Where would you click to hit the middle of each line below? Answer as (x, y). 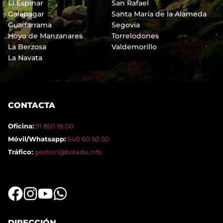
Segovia (126, 25)
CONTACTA (32, 105)
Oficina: (21, 126)
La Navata (25, 57)
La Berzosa (27, 47)
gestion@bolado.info (68, 152)
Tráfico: (20, 152)
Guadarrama (30, 25)
